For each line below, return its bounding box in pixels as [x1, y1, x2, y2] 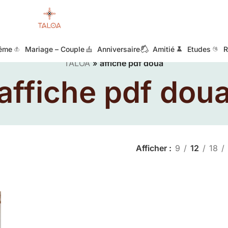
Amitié [153, 44, 175, 53]
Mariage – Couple [25, 44, 84, 53]
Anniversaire [97, 44, 140, 53]
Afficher [136, 142, 169, 153]
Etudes [187, 44, 211, 53]
